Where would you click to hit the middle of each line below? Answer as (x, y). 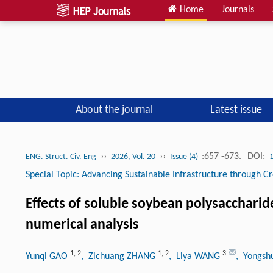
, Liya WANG (196, 256)
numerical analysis (82, 225)
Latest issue (236, 110)
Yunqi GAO (48, 256)
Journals (238, 10)
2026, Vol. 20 (133, 157)
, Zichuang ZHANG (119, 256)
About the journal (114, 110)
